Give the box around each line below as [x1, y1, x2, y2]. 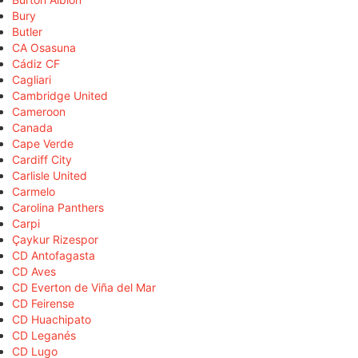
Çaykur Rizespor [12, 233, 98, 247]
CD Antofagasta [12, 249, 95, 263]
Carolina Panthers [12, 201, 104, 215]
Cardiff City [12, 153, 72, 167]
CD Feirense [12, 296, 74, 311]
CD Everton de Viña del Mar [12, 280, 156, 295]
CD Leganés [12, 328, 76, 343]
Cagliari [12, 73, 51, 87]
